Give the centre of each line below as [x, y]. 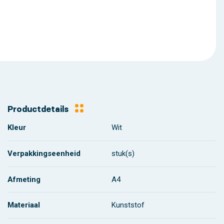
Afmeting [24, 179]
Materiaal [23, 205]
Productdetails [38, 109]
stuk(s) [123, 153]
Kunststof [128, 205]
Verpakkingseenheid [44, 153]
